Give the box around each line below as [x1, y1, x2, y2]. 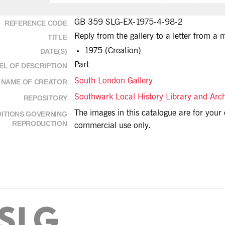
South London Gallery [74, 77, 153, 85]
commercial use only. [74, 122, 151, 130]
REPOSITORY [23, 94, 67, 102]
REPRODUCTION [12, 120, 67, 128]
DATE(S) [40, 47, 67, 55]
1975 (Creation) [84, 47, 141, 55]
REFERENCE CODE [5, 19, 67, 27]
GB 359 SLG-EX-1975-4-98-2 [74, 18, 183, 27]
